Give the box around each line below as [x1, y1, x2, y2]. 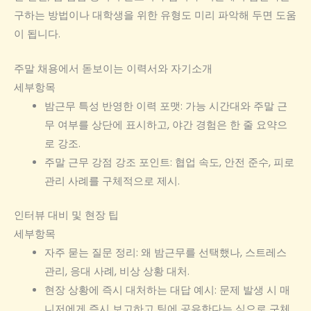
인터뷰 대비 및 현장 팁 [14, 208, 119, 222]
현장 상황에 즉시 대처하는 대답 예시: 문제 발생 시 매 [44, 283, 290, 297]
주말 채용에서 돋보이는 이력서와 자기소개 [14, 61, 212, 76]
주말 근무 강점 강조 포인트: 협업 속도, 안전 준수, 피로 [44, 155, 294, 169]
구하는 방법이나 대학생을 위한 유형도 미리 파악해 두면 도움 [14, 8, 296, 22]
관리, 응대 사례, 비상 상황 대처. [44, 264, 190, 278]
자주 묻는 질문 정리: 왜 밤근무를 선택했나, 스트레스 [44, 245, 287, 260]
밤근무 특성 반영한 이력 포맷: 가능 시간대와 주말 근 [44, 99, 287, 113]
